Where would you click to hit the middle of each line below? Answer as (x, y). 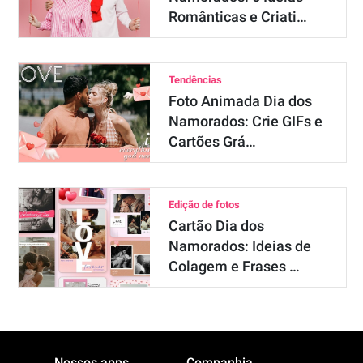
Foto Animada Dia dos (240, 101)
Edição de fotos (204, 205)
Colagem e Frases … (234, 266)
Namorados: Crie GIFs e (245, 121)
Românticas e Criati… (237, 17)
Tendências (195, 80)
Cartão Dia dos (216, 226)
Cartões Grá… (212, 141)
